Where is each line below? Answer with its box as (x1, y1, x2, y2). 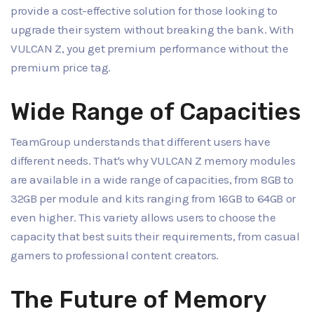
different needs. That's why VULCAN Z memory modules (11, 153, 296, 168)
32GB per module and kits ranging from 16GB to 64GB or (11, 191, 296, 205)
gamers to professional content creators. (11, 247, 219, 262)
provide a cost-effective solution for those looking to (11, 4, 278, 18)
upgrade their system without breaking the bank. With (11, 22, 294, 37)
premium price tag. (11, 60, 111, 75)
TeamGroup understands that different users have (11, 134, 271, 149)
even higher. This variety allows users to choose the (11, 210, 276, 224)
